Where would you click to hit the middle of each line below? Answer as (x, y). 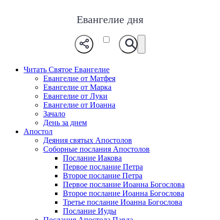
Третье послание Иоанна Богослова (123, 202)
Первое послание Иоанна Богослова (124, 185)
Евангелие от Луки (75, 96)
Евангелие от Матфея (79, 79)
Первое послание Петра (103, 167)
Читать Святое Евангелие (67, 70)
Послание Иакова (92, 158)
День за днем (65, 123)
